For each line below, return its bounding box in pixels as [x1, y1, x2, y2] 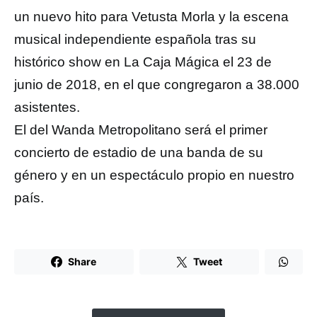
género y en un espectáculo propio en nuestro [14, 167, 294, 183]
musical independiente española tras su [14, 31, 256, 47]
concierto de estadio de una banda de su [14, 144, 263, 160]
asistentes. [14, 99, 80, 115]
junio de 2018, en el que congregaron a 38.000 [14, 76, 299, 92]
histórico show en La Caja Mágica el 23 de [14, 54, 272, 69]
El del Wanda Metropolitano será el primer [14, 122, 267, 137]
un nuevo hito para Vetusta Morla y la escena [14, 8, 289, 24]
